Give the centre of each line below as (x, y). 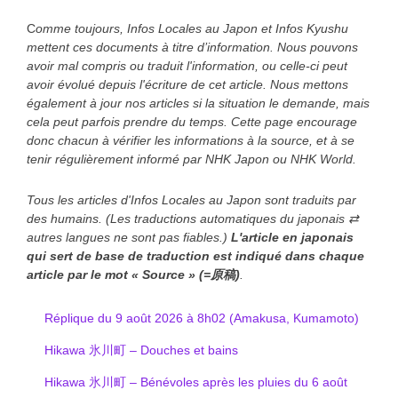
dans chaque (325, 255)
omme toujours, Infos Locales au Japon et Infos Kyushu (192, 28)
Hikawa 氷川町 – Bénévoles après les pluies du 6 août (196, 382)
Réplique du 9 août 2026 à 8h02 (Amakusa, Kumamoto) (202, 318)
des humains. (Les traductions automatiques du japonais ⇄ (193, 218)
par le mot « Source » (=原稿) (152, 274)
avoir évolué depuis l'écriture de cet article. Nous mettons (187, 84)
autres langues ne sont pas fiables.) (129, 237)
